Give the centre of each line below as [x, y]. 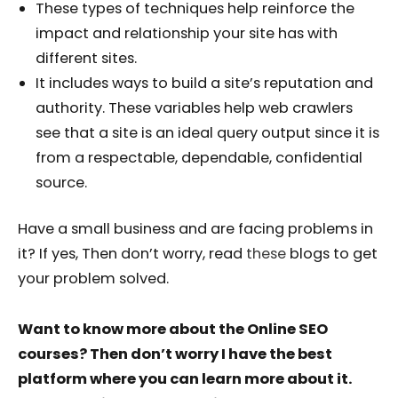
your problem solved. [95, 279]
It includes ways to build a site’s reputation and [204, 83]
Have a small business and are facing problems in [195, 229]
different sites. [88, 58]
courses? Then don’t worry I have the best [175, 354]
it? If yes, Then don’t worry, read [132, 254]
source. [61, 182]
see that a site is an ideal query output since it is [207, 132]
